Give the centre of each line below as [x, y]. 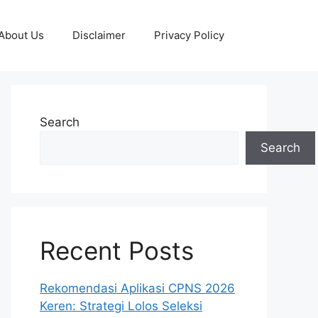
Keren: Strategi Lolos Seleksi [121, 306]
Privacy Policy [189, 35]
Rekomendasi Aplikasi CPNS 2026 [137, 288]
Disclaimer [99, 35]
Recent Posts [117, 251]
